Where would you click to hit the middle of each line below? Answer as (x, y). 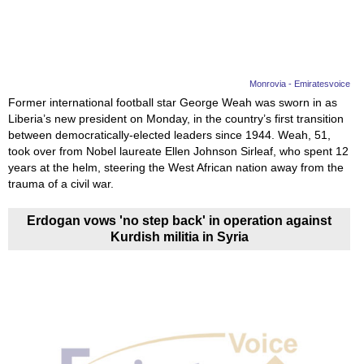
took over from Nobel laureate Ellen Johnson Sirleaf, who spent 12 (178, 152)
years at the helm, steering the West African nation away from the (176, 168)
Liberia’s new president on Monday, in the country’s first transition (176, 119)
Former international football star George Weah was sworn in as (173, 103)
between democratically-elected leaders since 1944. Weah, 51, (169, 135)
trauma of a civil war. (61, 184)
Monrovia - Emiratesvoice (300, 84)
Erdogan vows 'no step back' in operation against (180, 221)
